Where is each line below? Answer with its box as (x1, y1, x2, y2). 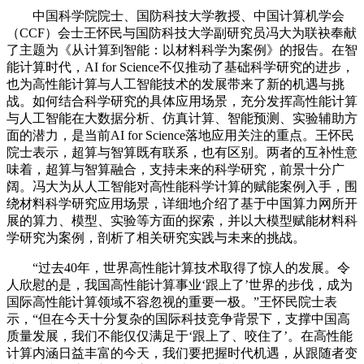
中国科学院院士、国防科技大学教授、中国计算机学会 (6, 9, 344, 23)
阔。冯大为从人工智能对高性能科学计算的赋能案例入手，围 (6, 180, 357, 193)
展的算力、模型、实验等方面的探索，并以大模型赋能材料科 (6, 214, 357, 227)
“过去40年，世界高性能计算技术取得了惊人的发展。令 (6, 261, 350, 275)
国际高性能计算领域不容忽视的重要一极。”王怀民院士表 (6, 295, 337, 309)
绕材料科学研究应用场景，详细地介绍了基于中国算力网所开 (6, 197, 357, 210)
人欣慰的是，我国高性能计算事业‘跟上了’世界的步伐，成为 (6, 278, 353, 292)
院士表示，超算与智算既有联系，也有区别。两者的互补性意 (6, 145, 357, 159)
